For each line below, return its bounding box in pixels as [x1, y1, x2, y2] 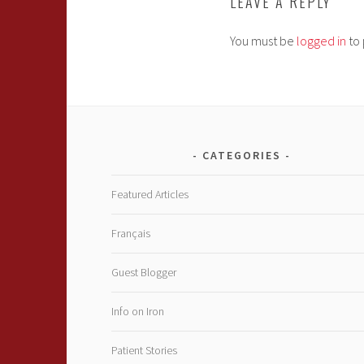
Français [110, 226, 150, 241]
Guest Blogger [110, 265, 176, 280]
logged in [297, 32, 346, 50]
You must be [230, 32, 297, 50]
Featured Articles [110, 187, 188, 202]
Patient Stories [110, 343, 177, 358]
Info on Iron [110, 304, 164, 319]
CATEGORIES [201, 148, 281, 163]
